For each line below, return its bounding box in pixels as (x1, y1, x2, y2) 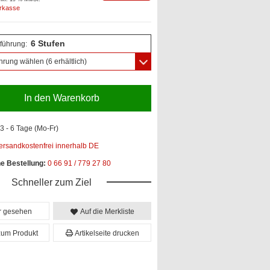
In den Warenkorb (24, 92, 99, 103)
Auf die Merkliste (80, 207, 134, 216)
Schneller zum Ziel (11, 177, 92, 187)
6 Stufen (31, 38, 65, 48)
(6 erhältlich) (44, 57, 87, 66)
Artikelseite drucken (74, 228, 139, 237)
